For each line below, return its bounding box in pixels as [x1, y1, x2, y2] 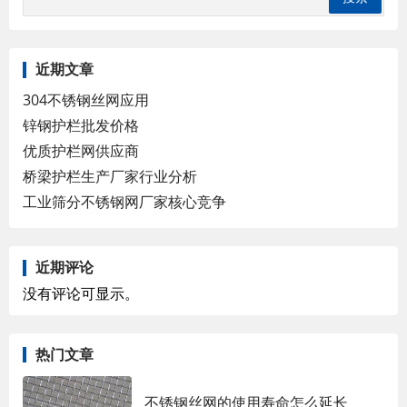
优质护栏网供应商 [23, 140, 139, 161]
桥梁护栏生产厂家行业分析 [23, 165, 197, 186]
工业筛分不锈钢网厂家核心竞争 [23, 191, 226, 212]
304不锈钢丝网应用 [23, 89, 149, 110]
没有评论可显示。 [23, 283, 139, 303]
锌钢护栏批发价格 [23, 114, 139, 135]
